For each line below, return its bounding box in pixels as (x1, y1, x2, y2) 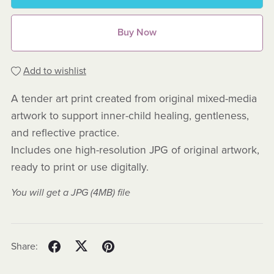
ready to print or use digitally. (10, 160, 149, 174)
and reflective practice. (10, 126, 119, 139)
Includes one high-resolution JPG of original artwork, (10, 143, 259, 157)
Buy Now (117, 26, 157, 39)
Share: (10, 240, 38, 253)
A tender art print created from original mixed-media (10, 92, 257, 105)
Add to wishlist (23, 64, 86, 77)
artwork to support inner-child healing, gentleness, (10, 109, 249, 122)
